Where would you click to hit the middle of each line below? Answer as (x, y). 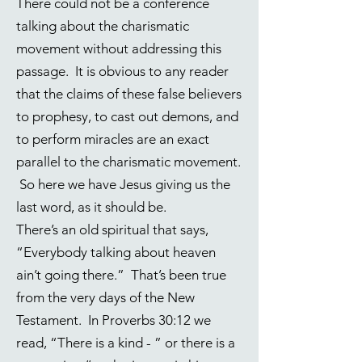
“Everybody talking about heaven (116, 252)
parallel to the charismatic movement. (128, 162)
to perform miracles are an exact (113, 139)
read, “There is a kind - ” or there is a (126, 343)
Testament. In (59, 320)
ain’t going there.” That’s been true (121, 275)
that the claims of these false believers (129, 94)
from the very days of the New (105, 297)
